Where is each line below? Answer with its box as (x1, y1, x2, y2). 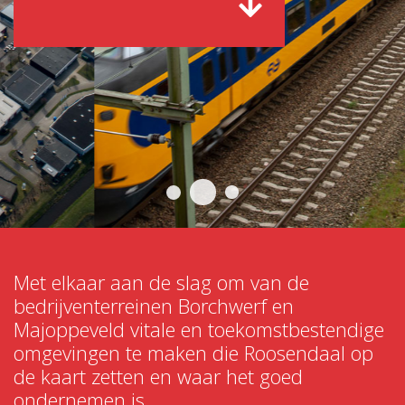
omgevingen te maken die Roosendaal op (14, 339, 373, 366)
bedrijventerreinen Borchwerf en (14, 292, 294, 319)
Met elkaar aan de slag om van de (14, 268, 309, 296)
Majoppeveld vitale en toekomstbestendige (14, 316, 384, 343)
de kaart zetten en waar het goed (14, 363, 303, 390)
